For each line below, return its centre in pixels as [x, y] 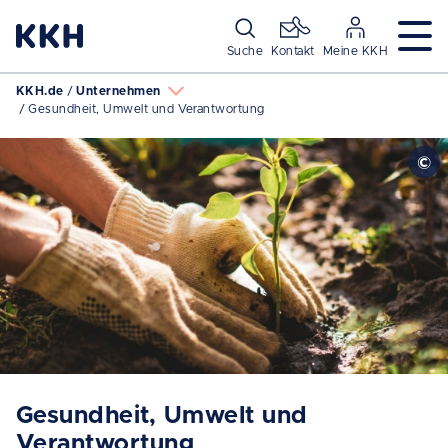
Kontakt [293, 51]
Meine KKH [355, 51]
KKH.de [40, 91]
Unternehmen [118, 91]
